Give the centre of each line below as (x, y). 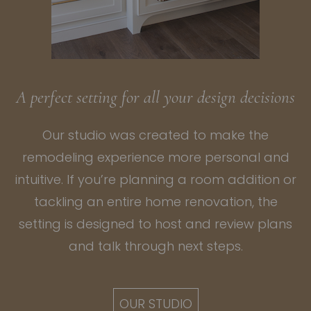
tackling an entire (89, 201)
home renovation (198, 201)
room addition (235, 179)
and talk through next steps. (155, 246)
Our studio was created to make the (155, 135)
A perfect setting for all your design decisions (155, 97)
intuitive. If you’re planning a (102, 179)
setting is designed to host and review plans (155, 224)
